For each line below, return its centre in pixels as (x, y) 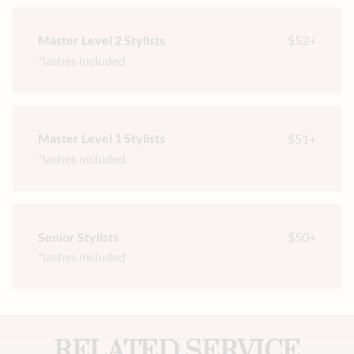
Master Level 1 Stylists (102, 138)
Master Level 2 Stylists (102, 40)
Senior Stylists (78, 236)
